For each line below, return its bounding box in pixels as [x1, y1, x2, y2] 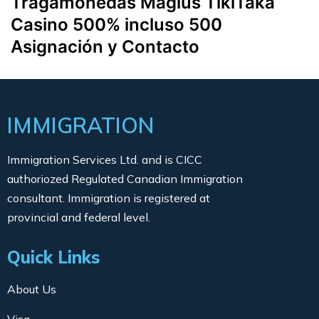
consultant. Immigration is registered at [7, 191, 210, 206]
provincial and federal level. [7, 210, 150, 225]
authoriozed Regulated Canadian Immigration [7, 172, 243, 187]
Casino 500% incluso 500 [11, 14, 222, 36]
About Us [7, 282, 56, 297]
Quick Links [7, 246, 100, 268]
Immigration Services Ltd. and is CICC [7, 152, 202, 167]
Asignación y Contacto [11, 36, 199, 58]
